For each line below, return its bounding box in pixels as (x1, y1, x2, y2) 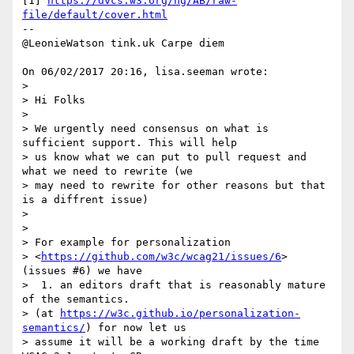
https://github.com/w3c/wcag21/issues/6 (41, 250, 281, 263)
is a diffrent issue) (22, 194, 149, 206)
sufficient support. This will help (22, 137, 237, 149)
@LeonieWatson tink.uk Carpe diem (22, 37, 224, 50)
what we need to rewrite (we (22, 165, 193, 178)
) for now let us (85, 322, 186, 334)
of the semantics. (22, 293, 130, 306)
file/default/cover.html (22, 9, 168, 21)
